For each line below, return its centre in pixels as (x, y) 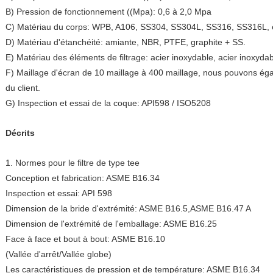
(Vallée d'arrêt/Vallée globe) (58, 254)
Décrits (20, 133)
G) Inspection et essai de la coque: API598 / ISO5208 (108, 103)
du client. (23, 88)
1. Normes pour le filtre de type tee (73, 163)
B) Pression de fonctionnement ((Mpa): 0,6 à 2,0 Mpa (108, 12)
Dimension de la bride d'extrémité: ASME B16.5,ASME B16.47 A (128, 208)
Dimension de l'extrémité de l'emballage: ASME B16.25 (111, 224)
